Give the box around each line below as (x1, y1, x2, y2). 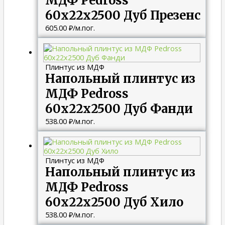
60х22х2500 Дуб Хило (45, 194, 183, 209)
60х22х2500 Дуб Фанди (45, 101, 193, 116)
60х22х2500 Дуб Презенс (45, 8, 200, 23)
